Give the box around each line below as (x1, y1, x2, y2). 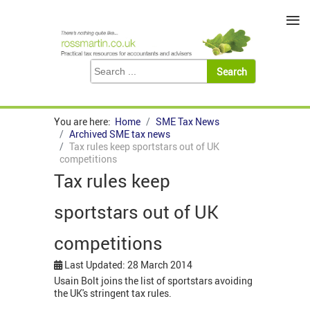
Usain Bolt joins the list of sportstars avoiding (54, 274, 253, 288)
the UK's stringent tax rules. (54, 286, 172, 300)
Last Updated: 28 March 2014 (64, 258, 192, 272)
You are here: (54, 115, 115, 129)
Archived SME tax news (69, 127, 170, 141)
